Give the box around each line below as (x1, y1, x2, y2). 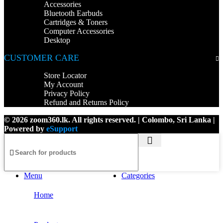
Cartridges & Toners (44, 18, 108, 27)
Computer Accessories (44, 27, 114, 36)
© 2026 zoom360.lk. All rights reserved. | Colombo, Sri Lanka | (4, 115, 215, 124)
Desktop (44, 36, 70, 45)
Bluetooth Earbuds (44, 9, 103, 18)
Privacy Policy (44, 89, 90, 98)
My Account (44, 80, 83, 89)
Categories (121, 171, 155, 180)
